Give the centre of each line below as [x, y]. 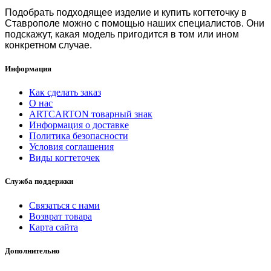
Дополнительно [32, 250]
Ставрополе [32, 23]
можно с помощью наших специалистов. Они [162, 23]
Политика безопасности [79, 136]
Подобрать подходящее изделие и [83, 12]
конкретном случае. [48, 45]
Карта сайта [54, 227]
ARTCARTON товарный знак [91, 114]
